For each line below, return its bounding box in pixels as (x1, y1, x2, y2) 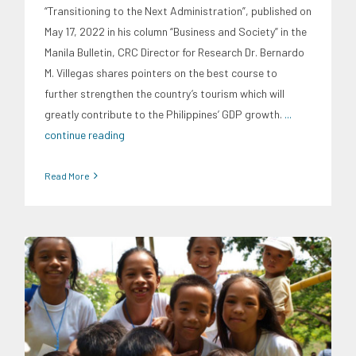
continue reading (44, 127, 125, 141)
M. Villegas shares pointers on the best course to (44, 65, 277, 79)
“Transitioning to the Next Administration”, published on (44, 3, 311, 17)
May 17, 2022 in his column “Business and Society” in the (44, 24, 307, 38)
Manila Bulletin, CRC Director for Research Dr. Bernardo (44, 44, 304, 59)
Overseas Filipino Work (128, 332, 228, 344)
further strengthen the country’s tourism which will (44, 86, 284, 100)
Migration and (240, 311, 298, 323)
